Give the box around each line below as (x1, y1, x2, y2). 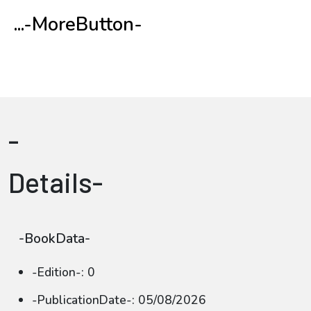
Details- (8, 165, 103, 199)
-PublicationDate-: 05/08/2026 (32, 292, 206, 308)
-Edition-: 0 (32, 264, 95, 280)
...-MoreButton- (14, 12, 142, 37)
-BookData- (19, 230, 90, 248)
